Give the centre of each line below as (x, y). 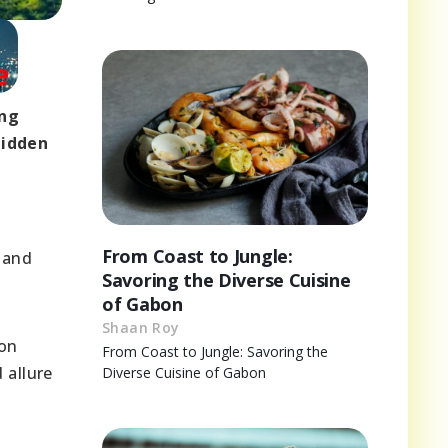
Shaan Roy (141, 328)
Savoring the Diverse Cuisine (226, 280)
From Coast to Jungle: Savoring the (215, 352)
